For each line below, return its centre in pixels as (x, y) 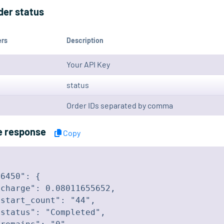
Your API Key (88, 64)
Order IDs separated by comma (120, 105)
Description (85, 40)
